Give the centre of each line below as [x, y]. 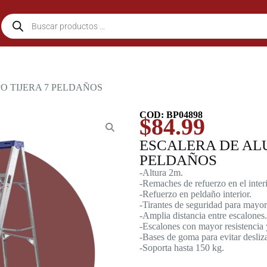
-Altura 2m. [161, 173]
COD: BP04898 [171, 115]
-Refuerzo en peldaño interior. [195, 194]
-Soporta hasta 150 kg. [182, 248]
